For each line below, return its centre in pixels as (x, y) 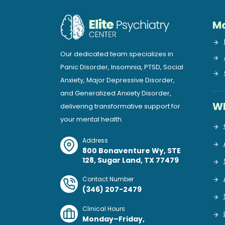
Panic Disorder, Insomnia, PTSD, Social (122, 67)
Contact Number (108, 179)
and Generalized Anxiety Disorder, (116, 93)
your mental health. (92, 119)
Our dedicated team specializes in (117, 54)
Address (95, 140)
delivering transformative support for (120, 106)
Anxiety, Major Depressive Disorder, (118, 80)
